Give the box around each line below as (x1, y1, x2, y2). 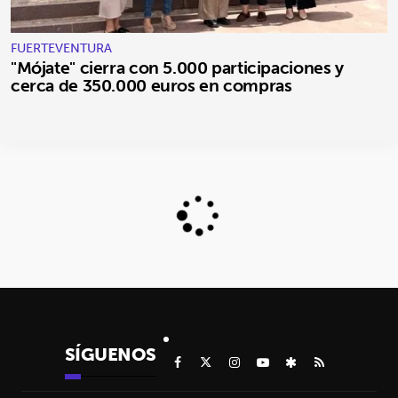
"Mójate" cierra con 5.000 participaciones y (11, 52, 344, 84)
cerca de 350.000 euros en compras (11, 70, 292, 101)
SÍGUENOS (64, 338, 156, 370)
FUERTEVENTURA (11, 37, 112, 60)
